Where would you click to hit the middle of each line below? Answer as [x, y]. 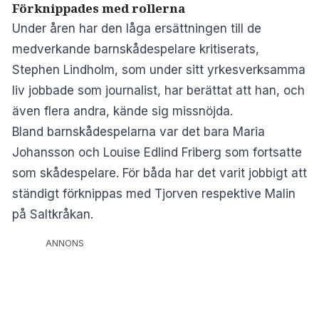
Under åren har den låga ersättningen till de [137, 28]
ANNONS [65, 243]
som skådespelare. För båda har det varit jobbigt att [159, 173]
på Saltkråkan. [53, 214]
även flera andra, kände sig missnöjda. [122, 111]
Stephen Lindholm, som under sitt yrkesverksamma [159, 69]
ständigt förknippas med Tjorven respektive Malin [154, 193]
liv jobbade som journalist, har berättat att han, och [158, 90]
